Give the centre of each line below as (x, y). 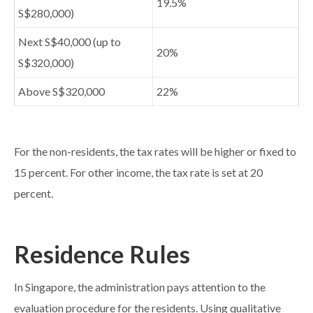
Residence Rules (102, 255)
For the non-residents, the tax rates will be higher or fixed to (155, 152)
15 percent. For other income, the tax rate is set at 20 (138, 173)
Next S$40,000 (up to (70, 42)
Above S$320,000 (61, 92)
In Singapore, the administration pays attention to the (140, 287)
